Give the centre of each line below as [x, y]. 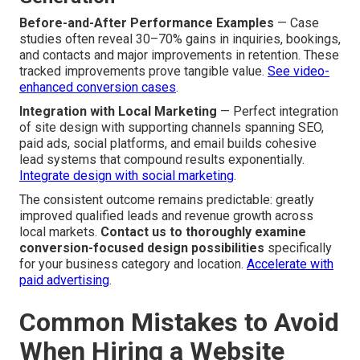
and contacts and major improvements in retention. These [179, 55]
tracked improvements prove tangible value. [143, 71]
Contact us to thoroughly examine [203, 231]
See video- [299, 71]
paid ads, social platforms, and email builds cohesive [168, 143]
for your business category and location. [133, 264]
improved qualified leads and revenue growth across [166, 215]
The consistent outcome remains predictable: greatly [167, 199]
